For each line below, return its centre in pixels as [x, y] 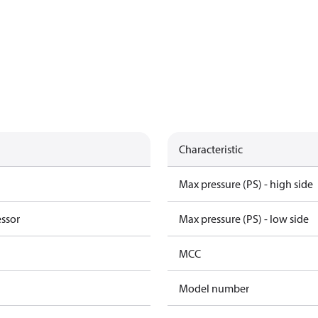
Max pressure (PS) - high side [246, 184]
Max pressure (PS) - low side [244, 219]
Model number [214, 288]
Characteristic [211, 149]
